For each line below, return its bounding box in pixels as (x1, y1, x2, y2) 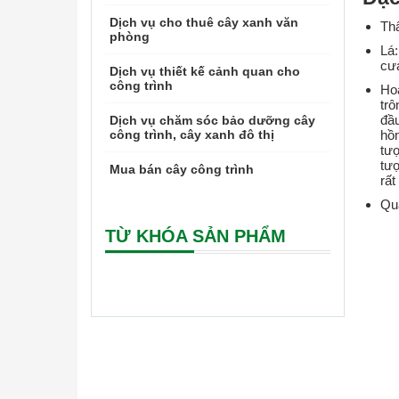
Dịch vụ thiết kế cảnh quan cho (110, 64, 300, 78)
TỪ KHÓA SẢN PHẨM (105, 226, 286, 246)
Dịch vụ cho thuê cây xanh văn (110, 15, 298, 29)
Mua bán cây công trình (110, 162, 254, 176)
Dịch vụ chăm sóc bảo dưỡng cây (110, 113, 315, 127)
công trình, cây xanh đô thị (110, 127, 274, 142)
